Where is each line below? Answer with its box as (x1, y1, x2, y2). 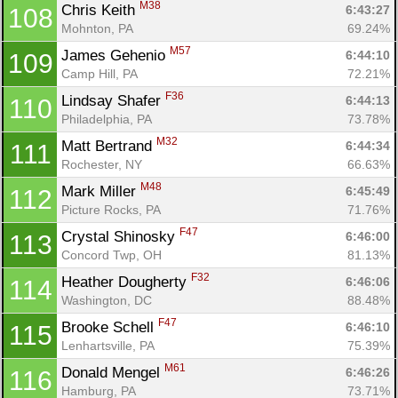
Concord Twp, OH (61, 247, 162, 262)
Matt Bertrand (61, 137, 156, 155)
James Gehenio (61, 46, 170, 64)
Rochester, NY (61, 156, 142, 171)
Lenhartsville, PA (61, 338, 155, 353)
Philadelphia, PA (61, 111, 152, 126)
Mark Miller (61, 182, 140, 200)
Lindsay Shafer (61, 92, 165, 109)
